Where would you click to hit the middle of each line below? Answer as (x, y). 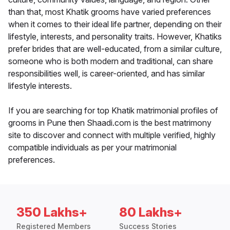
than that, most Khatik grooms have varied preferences (110, 12)
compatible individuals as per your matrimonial (92, 148)
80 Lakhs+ (151, 213)
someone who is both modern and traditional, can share (111, 61)
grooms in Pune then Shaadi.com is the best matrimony (110, 123)
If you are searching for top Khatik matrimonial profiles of (113, 111)
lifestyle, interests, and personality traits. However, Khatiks (115, 37)
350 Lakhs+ (52, 213)
